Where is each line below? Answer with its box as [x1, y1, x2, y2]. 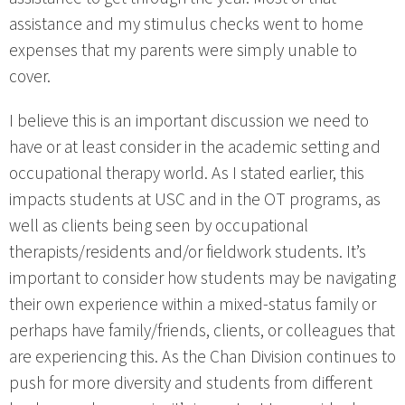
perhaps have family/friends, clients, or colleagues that [9, 317, 395, 344]
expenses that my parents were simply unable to [9, 38, 357, 64]
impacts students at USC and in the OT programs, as [9, 186, 381, 212]
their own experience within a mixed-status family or [9, 291, 376, 317]
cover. [9, 64, 51, 90]
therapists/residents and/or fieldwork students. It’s [9, 239, 366, 265]
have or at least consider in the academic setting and [9, 134, 381, 160]
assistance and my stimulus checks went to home [9, 12, 363, 38]
